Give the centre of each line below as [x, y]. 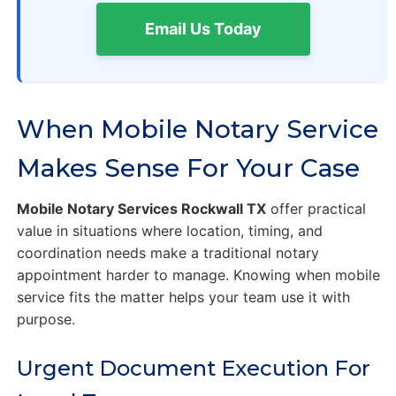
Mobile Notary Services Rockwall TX [141, 209]
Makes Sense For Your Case [188, 168]
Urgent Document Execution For [193, 369]
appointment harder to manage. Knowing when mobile [198, 275]
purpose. [46, 320]
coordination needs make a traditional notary [168, 253]
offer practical [316, 209]
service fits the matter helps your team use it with [183, 297]
